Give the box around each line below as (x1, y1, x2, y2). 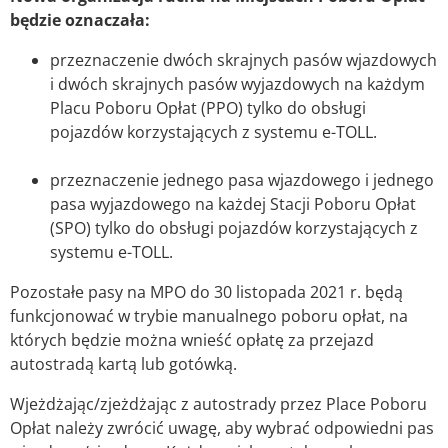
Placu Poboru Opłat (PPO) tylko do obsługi (50, 97, 366, 120)
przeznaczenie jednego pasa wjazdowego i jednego (50, 169, 434, 192)
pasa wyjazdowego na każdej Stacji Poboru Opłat (50, 193, 416, 216)
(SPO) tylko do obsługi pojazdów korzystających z (50, 217, 418, 240)
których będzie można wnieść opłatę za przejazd (10, 329, 374, 352)
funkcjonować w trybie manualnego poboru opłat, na (10, 305, 408, 328)
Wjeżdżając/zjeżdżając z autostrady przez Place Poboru (10, 393, 427, 416)
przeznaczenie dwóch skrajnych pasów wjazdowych (50, 49, 437, 72)
